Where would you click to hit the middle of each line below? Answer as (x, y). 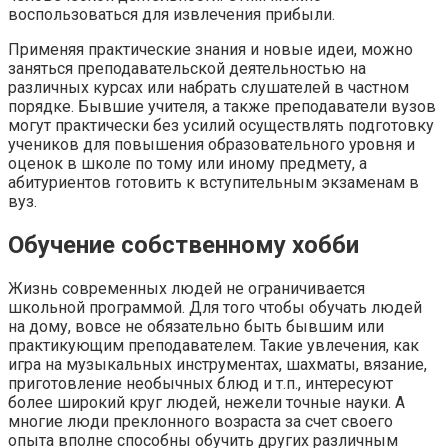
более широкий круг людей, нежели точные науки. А (206, 402)
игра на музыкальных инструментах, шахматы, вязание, (217, 364)
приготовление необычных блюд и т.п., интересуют (200, 383)
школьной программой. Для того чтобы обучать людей (215, 307)
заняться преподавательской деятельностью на (187, 69)
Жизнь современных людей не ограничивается (186, 288)
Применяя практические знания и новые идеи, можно (210, 50)
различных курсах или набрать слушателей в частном (208, 88)
